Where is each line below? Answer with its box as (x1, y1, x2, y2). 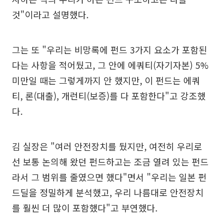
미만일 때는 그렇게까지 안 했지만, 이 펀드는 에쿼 (12, 74, 200, 87)
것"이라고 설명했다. (12, 8, 89, 21)
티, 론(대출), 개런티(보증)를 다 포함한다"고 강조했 (12, 89, 206, 103)
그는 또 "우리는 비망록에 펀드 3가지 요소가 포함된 (12, 43, 207, 56)
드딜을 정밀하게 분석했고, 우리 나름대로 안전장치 (12, 186, 204, 199)
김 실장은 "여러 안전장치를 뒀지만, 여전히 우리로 (12, 140, 202, 153)
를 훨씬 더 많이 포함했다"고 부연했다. (12, 201, 158, 215)
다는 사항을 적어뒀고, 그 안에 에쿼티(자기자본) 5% (12, 58, 209, 72)
